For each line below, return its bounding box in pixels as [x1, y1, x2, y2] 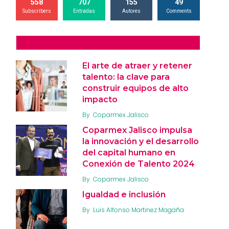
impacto [82, 94, 118, 104]
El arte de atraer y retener [82, 60, 192, 71]
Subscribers [22, 8, 52, 14]
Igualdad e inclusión [82, 189, 166, 199]
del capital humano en [82, 147, 175, 157]
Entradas [73, 8, 96, 14]
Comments [166, 8, 192, 14]
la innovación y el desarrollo [82, 136, 199, 146]
